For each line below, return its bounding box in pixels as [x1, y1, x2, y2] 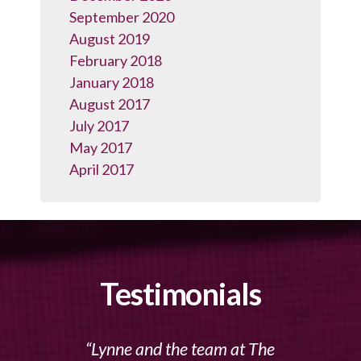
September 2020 [69, 8, 174, 27]
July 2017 [69, 117, 129, 135]
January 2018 [69, 73, 154, 92]
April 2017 [69, 160, 134, 179]
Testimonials [100, 275, 261, 313]
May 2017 [69, 139, 132, 157]
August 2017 [69, 95, 150, 114]
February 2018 [69, 52, 162, 70]
